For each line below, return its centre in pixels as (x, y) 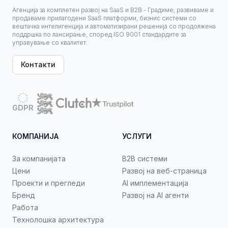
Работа (25, 207)
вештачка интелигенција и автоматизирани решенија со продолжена (114, 26)
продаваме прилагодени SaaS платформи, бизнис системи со (104, 18)
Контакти (38, 64)
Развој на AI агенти (155, 195)
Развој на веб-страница (164, 171)
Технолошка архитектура (58, 220)
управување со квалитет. (50, 42)
